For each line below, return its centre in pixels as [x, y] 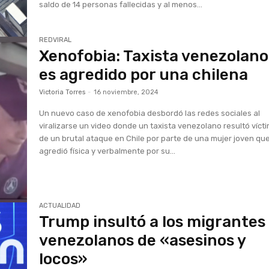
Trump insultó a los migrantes [153, 222]
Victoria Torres [62, 92]
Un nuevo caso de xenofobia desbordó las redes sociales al [150, 113]
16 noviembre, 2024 [126, 92]
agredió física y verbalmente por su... [107, 151]
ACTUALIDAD [60, 205]
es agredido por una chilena [144, 75]
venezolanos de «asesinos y [143, 240]
